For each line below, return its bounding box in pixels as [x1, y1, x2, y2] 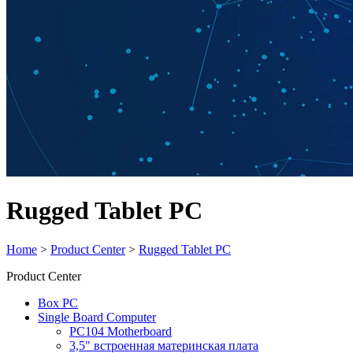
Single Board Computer [38, 310, 156, 324]
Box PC [38, 295, 78, 310]
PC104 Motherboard [69, 324, 172, 338]
